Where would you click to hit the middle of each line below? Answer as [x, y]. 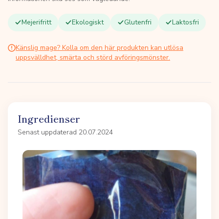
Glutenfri [138, 22]
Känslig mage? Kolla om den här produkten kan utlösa [99, 48]
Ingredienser [49, 119]
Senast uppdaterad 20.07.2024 [65, 132]
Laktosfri [186, 22]
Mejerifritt [36, 22]
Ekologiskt [88, 22]
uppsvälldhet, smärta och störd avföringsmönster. [93, 57]
